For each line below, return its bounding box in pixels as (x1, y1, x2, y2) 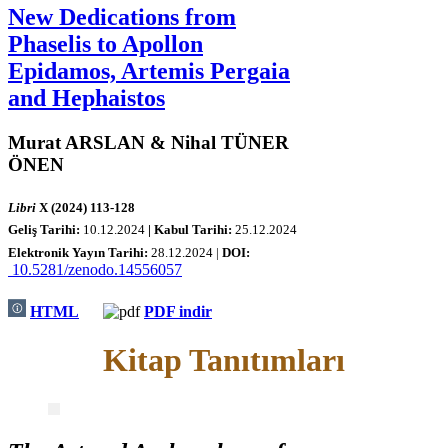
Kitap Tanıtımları (103, 342, 345, 379)
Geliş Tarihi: (8, 222, 83, 238)
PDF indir (144, 303, 212, 321)
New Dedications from (8, 3, 236, 30)
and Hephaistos (8, 84, 165, 111)
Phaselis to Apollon (8, 30, 203, 57)
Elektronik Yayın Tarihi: (8, 244, 151, 260)
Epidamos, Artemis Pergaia (8, 57, 290, 84)
